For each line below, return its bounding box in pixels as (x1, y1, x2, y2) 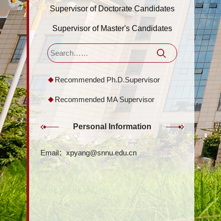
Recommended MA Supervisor (54, 95, 154, 104)
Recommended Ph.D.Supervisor (54, 75, 160, 84)
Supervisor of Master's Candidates (52, 24, 173, 33)
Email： (40, 148, 66, 157)
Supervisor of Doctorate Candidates (50, 4, 175, 13)
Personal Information (73, 122, 152, 131)
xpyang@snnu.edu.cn (66, 148, 137, 157)
